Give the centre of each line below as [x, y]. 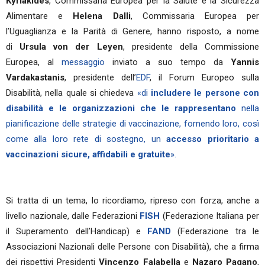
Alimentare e [40, 16]
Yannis [245, 62]
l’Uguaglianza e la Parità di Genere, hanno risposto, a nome [132, 31]
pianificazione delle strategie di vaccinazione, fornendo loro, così [132, 124]
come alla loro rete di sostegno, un [86, 139]
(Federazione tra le [215, 231]
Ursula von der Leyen [71, 47]
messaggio [83, 62]
